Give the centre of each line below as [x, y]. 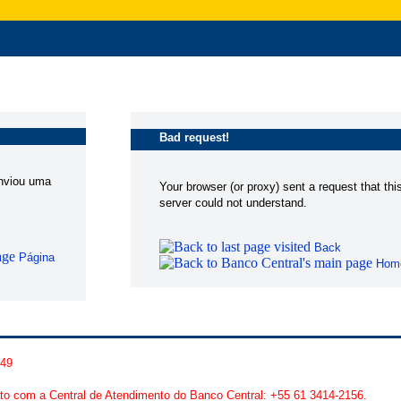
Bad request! [194, 137]
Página [35, 257]
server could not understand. [233, 203]
